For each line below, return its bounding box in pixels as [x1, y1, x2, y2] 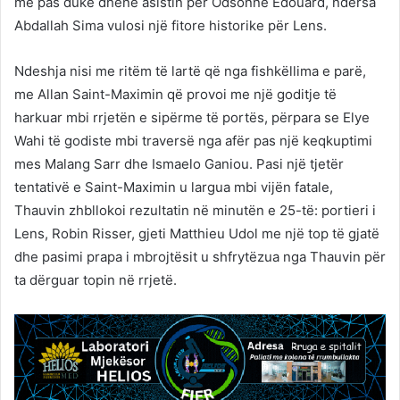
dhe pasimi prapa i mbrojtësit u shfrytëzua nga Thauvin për [14, 248, 386, 266]
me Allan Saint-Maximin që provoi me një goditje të [14, 86, 337, 104]
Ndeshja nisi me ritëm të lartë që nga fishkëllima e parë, [14, 62, 366, 80]
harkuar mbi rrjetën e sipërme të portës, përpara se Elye [14, 109, 370, 127]
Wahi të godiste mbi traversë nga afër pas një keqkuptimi [14, 132, 372, 150]
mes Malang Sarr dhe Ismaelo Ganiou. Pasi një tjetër [14, 155, 344, 173]
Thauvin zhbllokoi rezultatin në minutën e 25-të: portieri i [14, 202, 376, 220]
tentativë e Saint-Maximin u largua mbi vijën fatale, [14, 179, 333, 196]
